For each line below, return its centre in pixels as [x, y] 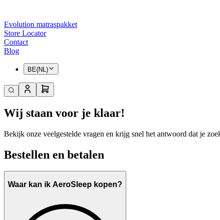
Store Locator [25, 33]
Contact [16, 42]
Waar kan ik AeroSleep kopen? [65, 185]
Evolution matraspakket [41, 25]
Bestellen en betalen [54, 154]
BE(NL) [38, 69]
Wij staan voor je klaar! [64, 113]
